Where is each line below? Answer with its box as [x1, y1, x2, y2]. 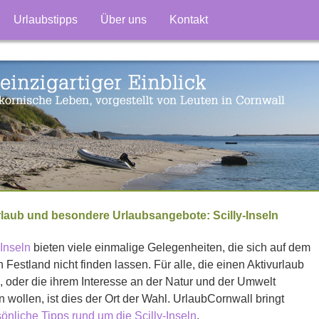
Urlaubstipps [13, 14, 78, 26]
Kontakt [169, 14, 208, 26]
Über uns [100, 14, 147, 26]
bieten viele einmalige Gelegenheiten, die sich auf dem [30, 241, 310, 253]
